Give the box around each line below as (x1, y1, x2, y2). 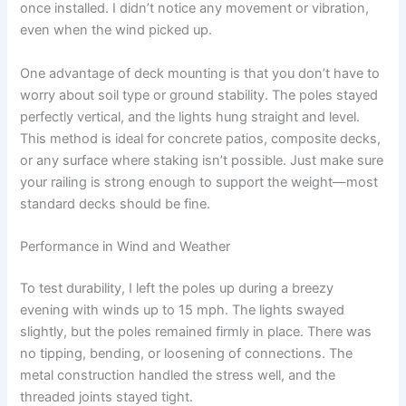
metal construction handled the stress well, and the (20, 366, 336, 383)
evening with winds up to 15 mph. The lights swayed (20, 301, 345, 318)
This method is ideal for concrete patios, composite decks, (20, 130, 382, 147)
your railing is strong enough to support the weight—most (20, 173, 379, 190)
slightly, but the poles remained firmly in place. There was (20, 323, 372, 340)
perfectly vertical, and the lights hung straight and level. (20, 108, 361, 125)
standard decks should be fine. (20, 195, 211, 212)
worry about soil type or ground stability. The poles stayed (20, 86, 379, 103)
